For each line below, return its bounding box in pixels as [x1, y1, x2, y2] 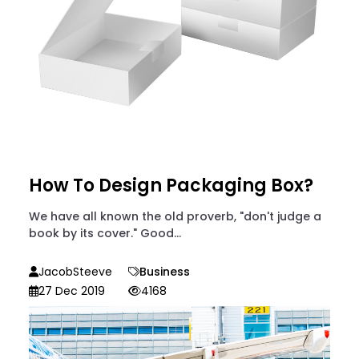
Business [139, 263, 190, 280]
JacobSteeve [38, 263, 112, 280]
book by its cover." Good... [29, 224, 181, 241]
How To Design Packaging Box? [29, 172, 313, 198]
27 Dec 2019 [38, 282, 105, 299]
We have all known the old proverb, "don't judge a [29, 208, 321, 224]
